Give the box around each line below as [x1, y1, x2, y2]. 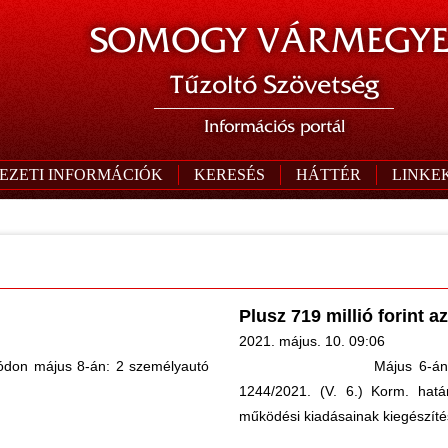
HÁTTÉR [295, 166, 361, 183]
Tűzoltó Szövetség [169, 70, 379, 99]
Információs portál [203, 116, 345, 136]
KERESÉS [193, 166, 265, 183]
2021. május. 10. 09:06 [239, 333, 385, 349]
